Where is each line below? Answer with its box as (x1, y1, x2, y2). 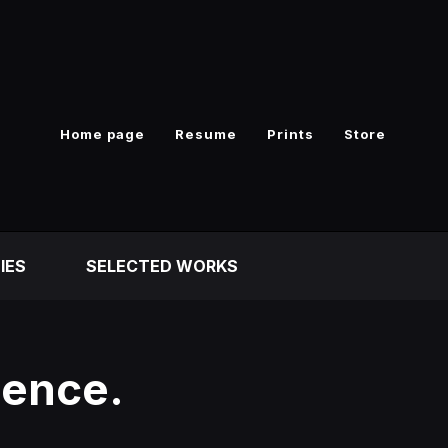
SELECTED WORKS (86, 256, 238, 276)
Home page (60, 125, 145, 142)
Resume (175, 125, 237, 142)
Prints (267, 125, 314, 142)
